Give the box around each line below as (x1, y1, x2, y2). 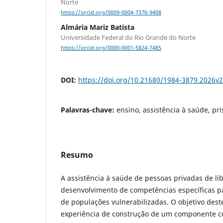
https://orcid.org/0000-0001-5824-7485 (61, 44, 161, 52)
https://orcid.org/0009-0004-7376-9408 (61, 9, 161, 16)
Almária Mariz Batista (61, 22, 134, 32)
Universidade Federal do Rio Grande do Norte (61, 33, 196, 42)
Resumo (61, 149, 93, 161)
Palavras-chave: (61, 105, 116, 115)
